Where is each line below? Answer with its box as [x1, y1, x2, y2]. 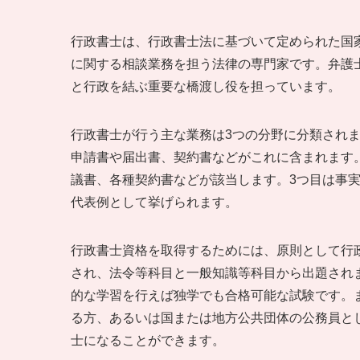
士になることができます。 [71, 333, 225, 347]
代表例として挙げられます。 [71, 194, 238, 209]
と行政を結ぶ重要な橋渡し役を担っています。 [71, 79, 341, 93]
